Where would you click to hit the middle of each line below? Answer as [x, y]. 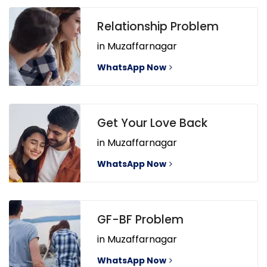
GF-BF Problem [140, 220]
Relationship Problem [158, 27]
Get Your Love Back [152, 123]
